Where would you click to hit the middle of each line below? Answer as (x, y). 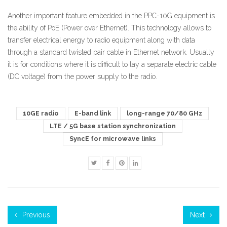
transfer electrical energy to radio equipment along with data (101, 40)
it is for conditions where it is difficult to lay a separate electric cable (112, 64)
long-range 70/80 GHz (164, 113)
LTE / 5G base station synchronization (112, 126)
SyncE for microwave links (112, 138)
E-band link (93, 113)
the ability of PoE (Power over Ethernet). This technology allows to (109, 28)
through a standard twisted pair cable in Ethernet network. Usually (111, 52)
